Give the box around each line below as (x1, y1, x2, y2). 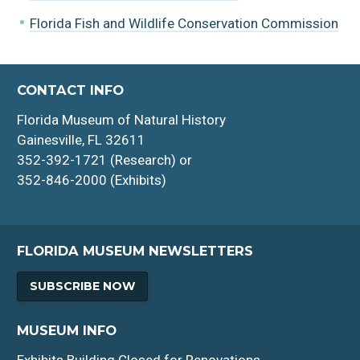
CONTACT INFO (17, 82, 125, 99)
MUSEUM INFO (17, 321, 117, 338)
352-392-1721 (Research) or (17, 152, 193, 169)
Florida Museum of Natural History (17, 112, 227, 129)
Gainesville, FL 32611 (17, 132, 146, 149)
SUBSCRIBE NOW (29, 278, 136, 293)
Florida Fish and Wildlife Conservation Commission (29, 14, 338, 31)
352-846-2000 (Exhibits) (17, 172, 167, 189)
